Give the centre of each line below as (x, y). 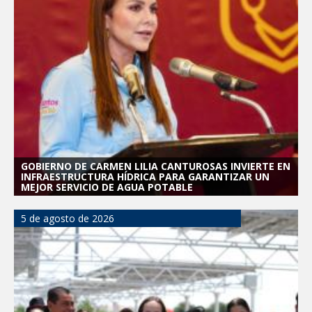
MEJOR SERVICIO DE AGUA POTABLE (107, 187)
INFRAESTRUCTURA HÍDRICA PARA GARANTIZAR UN (145, 177)
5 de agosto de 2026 (68, 219)
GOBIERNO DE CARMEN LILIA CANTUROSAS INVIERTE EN (156, 166)
